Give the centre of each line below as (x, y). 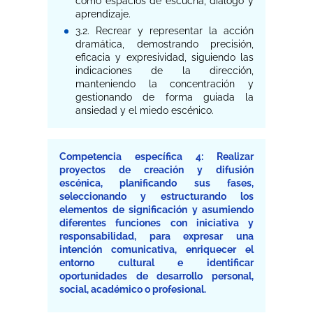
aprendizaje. (103, 14)
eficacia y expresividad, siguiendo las (165, 58)
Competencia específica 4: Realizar (156, 157)
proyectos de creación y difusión (156, 170)
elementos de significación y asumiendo (156, 210)
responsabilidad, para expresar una (156, 236)
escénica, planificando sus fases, (156, 183)
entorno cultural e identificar (156, 263)
